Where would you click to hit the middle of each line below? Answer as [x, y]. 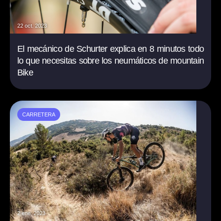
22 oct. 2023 [32, 26]
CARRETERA [38, 115]
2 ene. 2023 [31, 213]
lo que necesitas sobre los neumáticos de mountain [110, 61]
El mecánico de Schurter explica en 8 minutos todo [110, 49]
